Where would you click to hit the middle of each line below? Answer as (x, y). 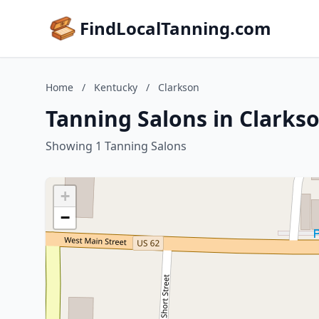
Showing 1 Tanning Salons (116, 146)
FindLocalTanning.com (176, 28)
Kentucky (116, 87)
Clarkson (179, 87)
